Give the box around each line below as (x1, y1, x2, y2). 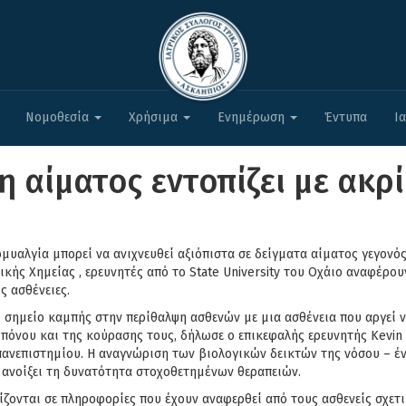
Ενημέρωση (217, 110, 288, 125)
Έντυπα (324, 110, 367, 125)
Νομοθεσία (25, 110, 92, 125)
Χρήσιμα (129, 110, 181, 125)
